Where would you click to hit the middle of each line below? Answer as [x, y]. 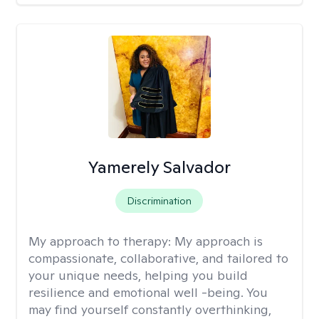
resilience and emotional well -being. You [148, 292]
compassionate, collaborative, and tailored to [158, 258]
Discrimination [159, 201]
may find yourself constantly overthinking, [150, 309]
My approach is [219, 241]
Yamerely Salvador [159, 167]
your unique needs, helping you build [138, 275]
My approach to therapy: [101, 241]
